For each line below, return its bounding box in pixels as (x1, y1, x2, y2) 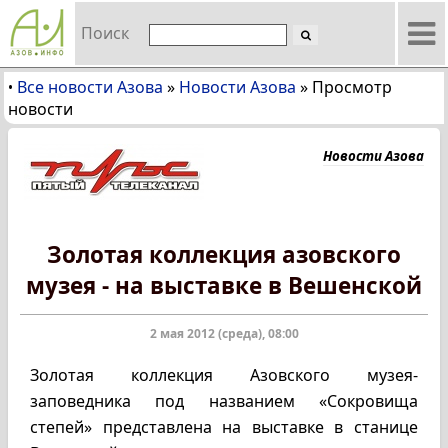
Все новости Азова (17, 76, 163, 98)
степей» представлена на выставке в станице (30, 416, 418, 438)
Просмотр (312, 76, 392, 98)
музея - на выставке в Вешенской (26, 270, 422, 301)
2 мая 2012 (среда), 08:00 (149, 325, 299, 342)
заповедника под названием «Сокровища (30, 390, 418, 412)
